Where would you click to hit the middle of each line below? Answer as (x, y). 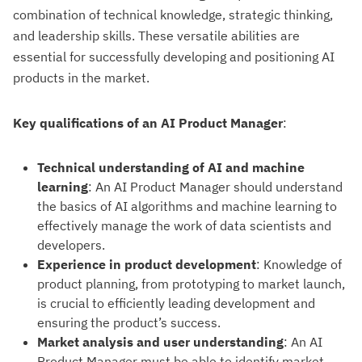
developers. (71, 245)
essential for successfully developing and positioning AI (174, 57)
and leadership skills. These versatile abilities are (156, 36)
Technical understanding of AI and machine (171, 167)
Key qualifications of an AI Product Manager (148, 123)
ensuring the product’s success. (129, 322)
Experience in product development (147, 264)
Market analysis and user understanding (160, 342)
